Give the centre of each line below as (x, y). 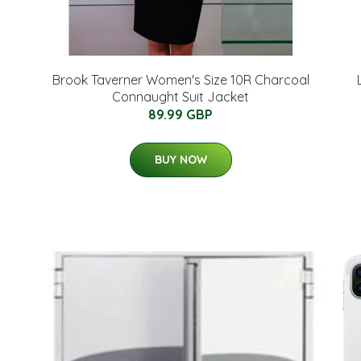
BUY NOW (180, 160)
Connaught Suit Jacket (180, 97)
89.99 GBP (180, 114)
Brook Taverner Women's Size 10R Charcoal (180, 80)
